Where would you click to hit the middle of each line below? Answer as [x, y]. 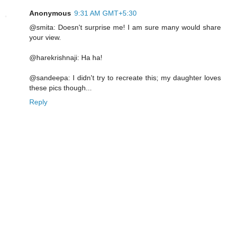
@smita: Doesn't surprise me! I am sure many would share [125, 27]
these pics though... [61, 88]
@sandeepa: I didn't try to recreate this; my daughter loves [125, 78]
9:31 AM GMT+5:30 [105, 13]
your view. [45, 38]
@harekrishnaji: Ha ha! [66, 58]
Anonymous [50, 13]
